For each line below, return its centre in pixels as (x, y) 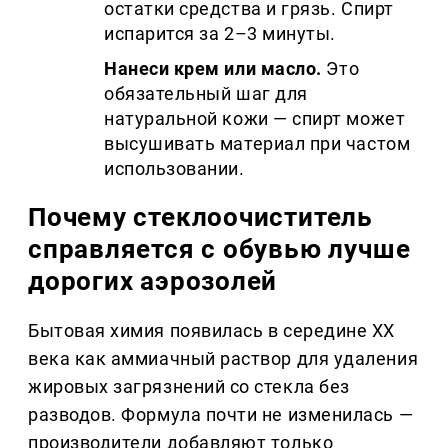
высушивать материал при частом (257, 144)
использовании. (174, 169)
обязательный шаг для (206, 94)
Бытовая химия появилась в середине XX (211, 331)
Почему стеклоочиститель (200, 217)
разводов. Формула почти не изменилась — (221, 415)
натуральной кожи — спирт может (255, 119)
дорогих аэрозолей (153, 281)
